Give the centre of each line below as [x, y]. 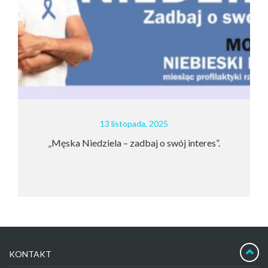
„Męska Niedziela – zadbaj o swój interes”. [116, 142]
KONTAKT [30, 254]
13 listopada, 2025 [116, 123]
